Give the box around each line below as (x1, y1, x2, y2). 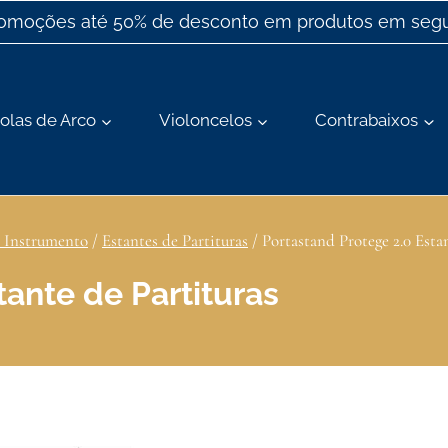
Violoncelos (158, 109, 252, 130)
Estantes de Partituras (102, 230, 248, 252)
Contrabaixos (315, 109, 419, 130)
